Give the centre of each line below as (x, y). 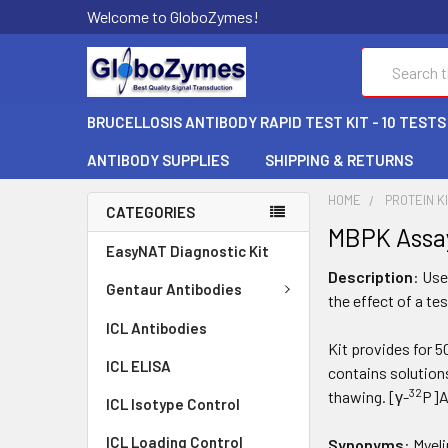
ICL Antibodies (156, 327)
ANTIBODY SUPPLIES (158, 160)
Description (371, 276)
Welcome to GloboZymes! (173, 16)
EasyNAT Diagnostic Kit (187, 251)
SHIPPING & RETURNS (339, 160)
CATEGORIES (150, 212)
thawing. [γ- (369, 396)
